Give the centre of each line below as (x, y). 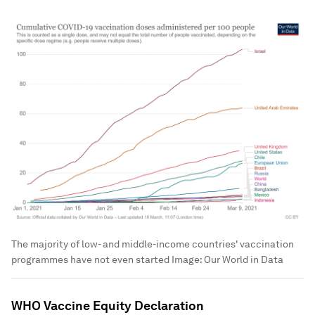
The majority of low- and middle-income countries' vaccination (153, 244)
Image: (187, 259)
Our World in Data (244, 259)
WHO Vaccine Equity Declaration (108, 305)
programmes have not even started (90, 259)
